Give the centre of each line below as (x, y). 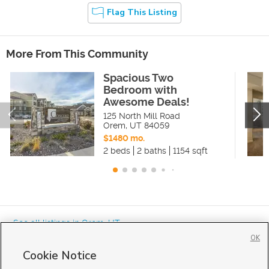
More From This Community (77, 53)
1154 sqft (190, 150)
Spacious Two (138, 77)
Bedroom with (140, 89)
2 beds (116, 150)
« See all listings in (44, 222)
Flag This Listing (142, 13)
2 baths (151, 150)
